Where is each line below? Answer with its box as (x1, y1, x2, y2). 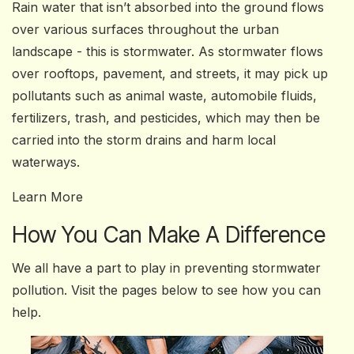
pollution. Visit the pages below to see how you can (12, 282, 321, 298)
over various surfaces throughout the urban (12, 21, 279, 37)
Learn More (12, 189, 83, 205)
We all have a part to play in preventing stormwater (12, 260, 321, 276)
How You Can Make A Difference (12, 221, 326, 248)
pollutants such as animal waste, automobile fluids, (12, 88, 317, 104)
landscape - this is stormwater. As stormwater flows (12, 43, 323, 59)
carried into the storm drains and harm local (12, 132, 276, 148)
